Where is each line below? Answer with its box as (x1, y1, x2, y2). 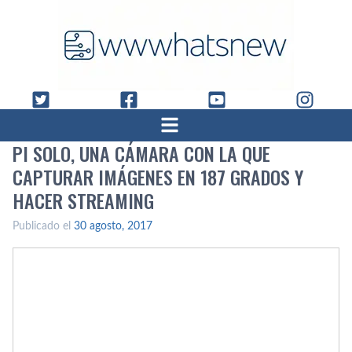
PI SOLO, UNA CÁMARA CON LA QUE (13, 139, 270, 167)
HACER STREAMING (13, 186, 154, 214)
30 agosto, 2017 (74, 221, 152, 232)
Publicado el (13, 221, 74, 232)
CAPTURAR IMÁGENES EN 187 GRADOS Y (13, 163, 303, 191)
